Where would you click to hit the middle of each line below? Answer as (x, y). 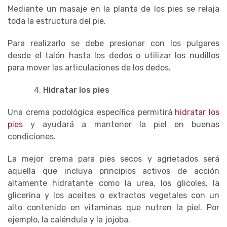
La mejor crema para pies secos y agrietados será (113, 159)
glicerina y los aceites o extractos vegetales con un (113, 195)
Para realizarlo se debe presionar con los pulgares (113, 43)
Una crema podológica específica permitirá (91, 112)
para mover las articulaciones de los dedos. (89, 67)
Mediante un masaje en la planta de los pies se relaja (113, 9)
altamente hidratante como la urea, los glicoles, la (113, 183)
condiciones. (32, 136)
